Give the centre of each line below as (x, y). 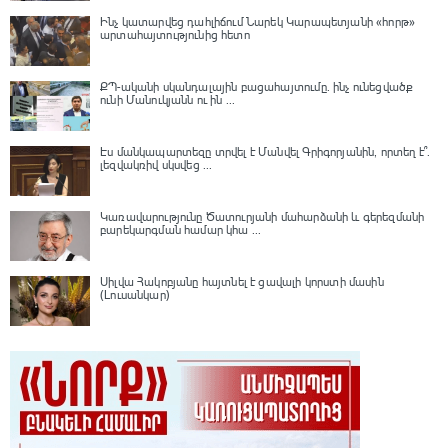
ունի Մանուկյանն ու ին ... (168, 100)
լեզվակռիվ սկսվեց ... (156, 165)
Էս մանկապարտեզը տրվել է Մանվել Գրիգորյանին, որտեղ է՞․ (265, 152)
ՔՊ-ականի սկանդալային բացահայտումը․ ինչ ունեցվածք (257, 87)
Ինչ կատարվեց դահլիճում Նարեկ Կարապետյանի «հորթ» (258, 22)
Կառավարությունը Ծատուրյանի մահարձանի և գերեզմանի (262, 217)
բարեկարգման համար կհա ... (181, 230)
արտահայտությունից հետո (175, 35)
